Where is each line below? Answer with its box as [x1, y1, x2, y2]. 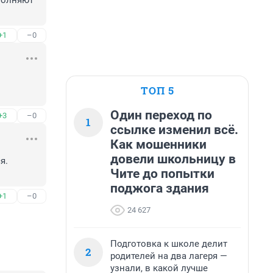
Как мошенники [110, 137, 207, 152]
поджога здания [110, 181, 209, 196]
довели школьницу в [110, 152, 236, 166]
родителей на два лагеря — [110, 250, 227, 261]
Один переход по [110, 108, 212, 122]
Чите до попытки [110, 166, 214, 181]
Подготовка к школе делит [110, 238, 227, 249]
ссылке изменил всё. [110, 122, 238, 137]
